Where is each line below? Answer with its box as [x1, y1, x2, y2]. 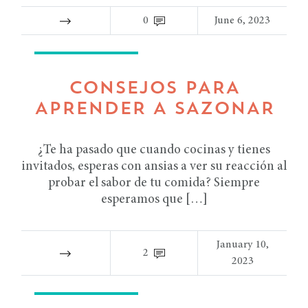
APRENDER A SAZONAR [34, 101, 274, 118]
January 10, [216, 239, 269, 250]
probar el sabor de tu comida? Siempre [48, 177, 260, 190]
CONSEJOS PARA [68, 80, 240, 98]
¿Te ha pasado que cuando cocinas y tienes [38, 144, 270, 157]
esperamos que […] [100, 193, 208, 206]
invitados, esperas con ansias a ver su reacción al [21, 160, 287, 173]
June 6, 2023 [214, 15, 271, 26]
